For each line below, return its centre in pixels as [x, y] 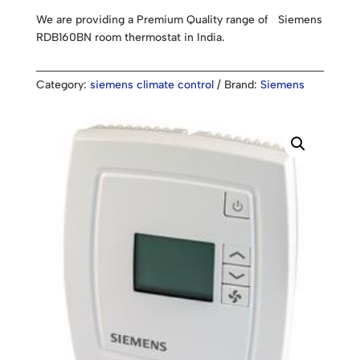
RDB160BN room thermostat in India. [130, 37]
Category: [63, 85]
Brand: [242, 85]
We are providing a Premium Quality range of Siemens [179, 20]
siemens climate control [151, 85]
